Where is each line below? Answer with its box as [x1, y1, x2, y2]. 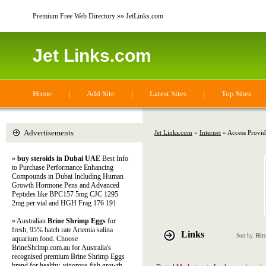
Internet [199, 129, 221, 136]
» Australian [12, 217, 47, 225]
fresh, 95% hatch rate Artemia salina [12, 226, 113, 234]
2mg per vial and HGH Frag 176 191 [12, 199, 116, 207]
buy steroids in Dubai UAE [17, 154, 100, 163]
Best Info [100, 154, 128, 163]
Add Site [87, 89, 115, 98]
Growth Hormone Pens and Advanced [12, 181, 119, 189]
